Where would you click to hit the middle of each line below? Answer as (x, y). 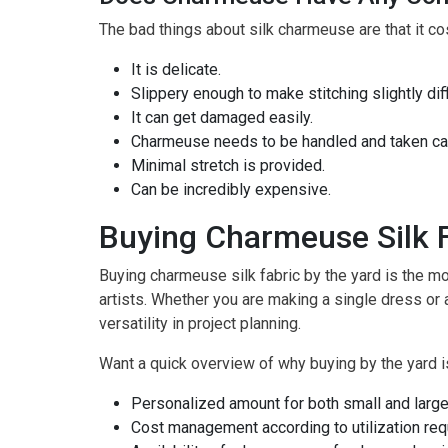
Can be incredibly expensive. (231, 190)
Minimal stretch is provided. (228, 166)
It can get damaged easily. (222, 118)
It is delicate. (176, 70)
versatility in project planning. (200, 324)
